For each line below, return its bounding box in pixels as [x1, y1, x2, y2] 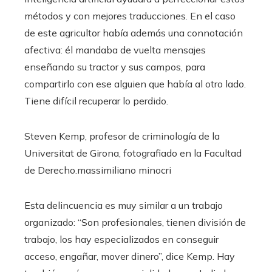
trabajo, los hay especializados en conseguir [24, 233, 219, 245]
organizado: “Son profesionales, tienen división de [24, 216, 246, 228]
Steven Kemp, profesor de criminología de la [24, 129, 220, 142]
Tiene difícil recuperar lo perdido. [24, 94, 168, 107]
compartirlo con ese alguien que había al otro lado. [24, 77, 246, 90]
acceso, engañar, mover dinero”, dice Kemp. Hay [24, 250, 235, 262]
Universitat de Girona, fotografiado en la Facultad [24, 146, 242, 159]
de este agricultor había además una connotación [24, 26, 243, 39]
